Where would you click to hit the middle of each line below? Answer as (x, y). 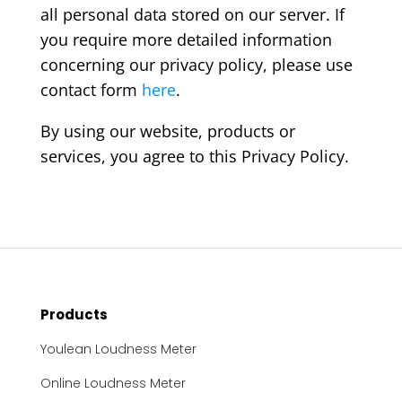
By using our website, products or (167, 131)
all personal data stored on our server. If (192, 15)
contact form (91, 90)
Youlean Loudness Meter (118, 350)
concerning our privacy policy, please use (196, 65)
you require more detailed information (186, 40)
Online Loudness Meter (113, 384)
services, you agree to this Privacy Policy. (194, 157)
